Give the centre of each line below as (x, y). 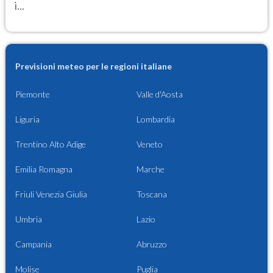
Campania (34, 244)
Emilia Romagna (44, 169)
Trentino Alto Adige (51, 144)
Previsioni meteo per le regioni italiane (94, 66)
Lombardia (156, 119)
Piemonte (33, 94)
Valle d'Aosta (160, 94)
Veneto (150, 144)
